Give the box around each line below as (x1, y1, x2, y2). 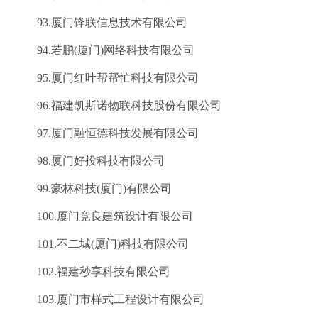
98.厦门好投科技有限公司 (14, 155, 165, 167)
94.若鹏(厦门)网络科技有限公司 (14, 44, 194, 56)
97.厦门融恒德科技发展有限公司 (14, 127, 199, 139)
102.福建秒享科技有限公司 (14, 265, 170, 278)
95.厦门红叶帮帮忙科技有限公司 (14, 72, 199, 84)
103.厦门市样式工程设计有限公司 (14, 293, 204, 305)
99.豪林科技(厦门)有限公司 (14, 182, 172, 194)
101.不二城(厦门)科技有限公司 (14, 238, 189, 250)
